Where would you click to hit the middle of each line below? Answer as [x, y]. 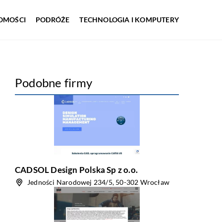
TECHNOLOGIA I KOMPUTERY [129, 20]
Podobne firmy [54, 83]
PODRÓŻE [53, 20]
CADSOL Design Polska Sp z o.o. [76, 170]
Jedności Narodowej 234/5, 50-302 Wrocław [98, 182]
